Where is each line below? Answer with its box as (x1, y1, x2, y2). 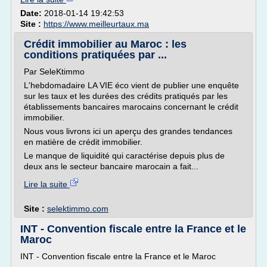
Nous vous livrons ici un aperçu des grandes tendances (24, 126, 232, 136)
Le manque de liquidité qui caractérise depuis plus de (24, 151, 225, 160)
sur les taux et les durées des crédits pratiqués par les (24, 91, 228, 101)
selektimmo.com (47, 204, 108, 213)
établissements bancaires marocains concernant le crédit (24, 102, 238, 111)
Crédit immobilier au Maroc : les (24, 38, 187, 50)
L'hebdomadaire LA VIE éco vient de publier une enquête (24, 80, 239, 90)
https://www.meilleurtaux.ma (44, 19, 149, 29)
